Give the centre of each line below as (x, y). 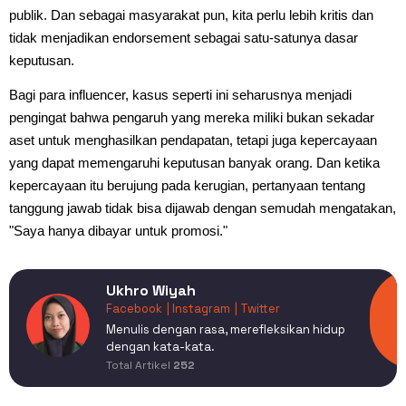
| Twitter (257, 308)
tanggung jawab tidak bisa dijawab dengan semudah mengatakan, (203, 208)
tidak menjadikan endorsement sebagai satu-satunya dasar (184, 37)
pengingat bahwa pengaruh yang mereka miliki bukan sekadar (192, 117)
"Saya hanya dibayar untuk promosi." (118, 230)
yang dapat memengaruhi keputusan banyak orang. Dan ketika (194, 162)
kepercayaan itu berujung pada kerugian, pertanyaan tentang (187, 185)
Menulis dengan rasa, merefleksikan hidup (226, 329)
